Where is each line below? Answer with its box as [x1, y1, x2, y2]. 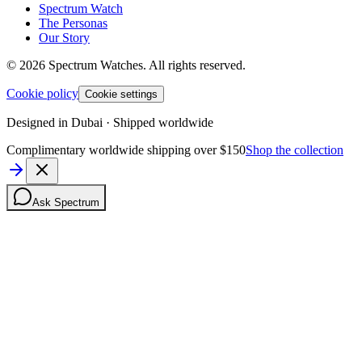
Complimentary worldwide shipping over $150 [6, 142, 246, 157]
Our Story [39, 30, 90, 44]
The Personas [39, 15, 107, 30]
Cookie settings [85, 87, 158, 100]
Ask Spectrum [32, 196, 99, 208]
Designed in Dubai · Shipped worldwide [6, 115, 213, 129]
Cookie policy [6, 86, 78, 100]
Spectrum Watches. [45, 57, 149, 72]
